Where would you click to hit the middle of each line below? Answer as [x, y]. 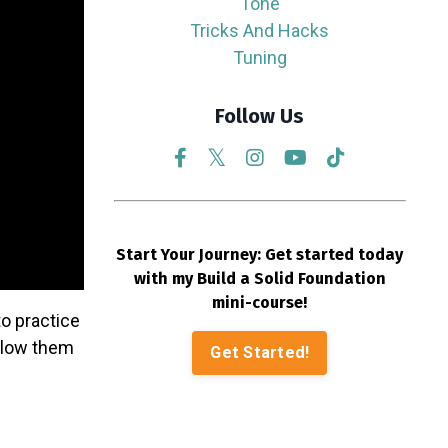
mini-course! [260, 302]
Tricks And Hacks [260, 30]
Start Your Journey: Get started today [260, 254]
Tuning [259, 57]
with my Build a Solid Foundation [259, 278]
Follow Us [260, 116]
